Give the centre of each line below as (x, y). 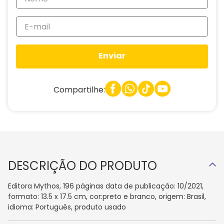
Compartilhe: (79, 89)
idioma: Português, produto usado (67, 207)
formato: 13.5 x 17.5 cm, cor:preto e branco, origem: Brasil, (107, 196)
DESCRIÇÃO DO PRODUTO (82, 166)
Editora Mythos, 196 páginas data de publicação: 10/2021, (106, 186)
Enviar (112, 56)
